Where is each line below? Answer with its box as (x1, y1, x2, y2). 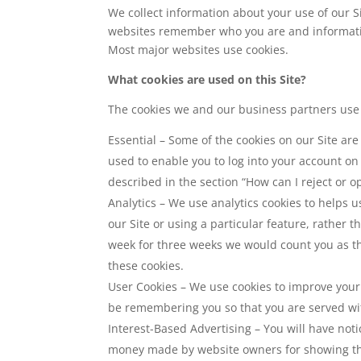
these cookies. (108, 257, 185, 273)
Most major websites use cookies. (108, 41, 289, 57)
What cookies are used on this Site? (108, 71, 307, 87)
